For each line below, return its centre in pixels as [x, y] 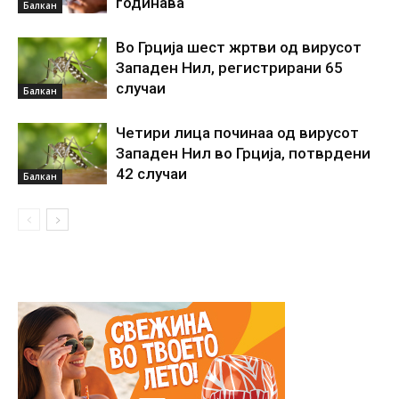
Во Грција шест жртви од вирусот [239, 47]
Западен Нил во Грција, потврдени [243, 153]
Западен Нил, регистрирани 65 [229, 67]
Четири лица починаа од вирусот [237, 132]
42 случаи [151, 173]
